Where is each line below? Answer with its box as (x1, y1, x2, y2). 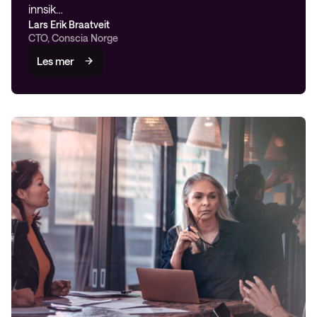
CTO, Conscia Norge (28, 32, 118, 44)
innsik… (28, 2, 63, 16)
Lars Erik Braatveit (28, 18, 110, 30)
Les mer (37, 54, 74, 67)
